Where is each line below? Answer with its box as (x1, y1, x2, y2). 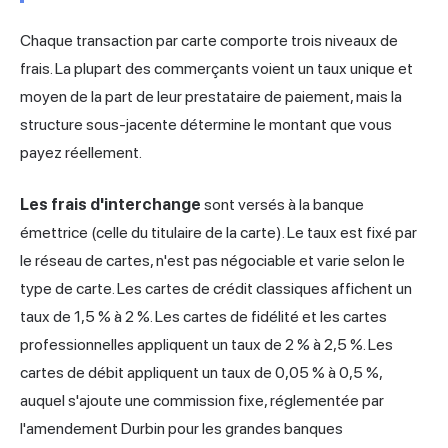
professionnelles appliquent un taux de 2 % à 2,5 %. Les (20, 335, 393, 355)
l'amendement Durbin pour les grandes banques (20, 419, 343, 439)
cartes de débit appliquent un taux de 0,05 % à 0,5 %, (20, 363, 382, 383)
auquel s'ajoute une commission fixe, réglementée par (20, 391, 384, 411)
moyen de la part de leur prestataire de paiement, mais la (20, 87, 402, 107)
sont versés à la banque (201, 195, 364, 215)
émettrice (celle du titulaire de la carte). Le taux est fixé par (20, 223, 417, 243)
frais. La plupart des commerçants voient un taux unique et (20, 59, 413, 79)
